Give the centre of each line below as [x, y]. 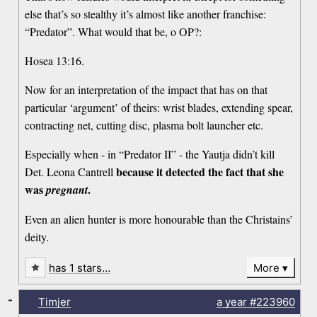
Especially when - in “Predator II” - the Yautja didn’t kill [150, 154]
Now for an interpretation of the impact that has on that [146, 89]
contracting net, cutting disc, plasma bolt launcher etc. [144, 125]
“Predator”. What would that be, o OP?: [114, 31]
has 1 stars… [80, 267]
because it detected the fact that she [200, 171]
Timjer [54, 302]
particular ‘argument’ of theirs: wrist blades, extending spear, [159, 107]
